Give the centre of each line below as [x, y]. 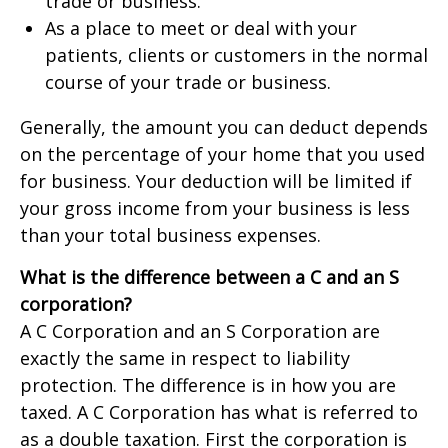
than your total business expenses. [170, 235]
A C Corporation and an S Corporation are [200, 331]
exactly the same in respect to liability [185, 358]
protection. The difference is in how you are [208, 385]
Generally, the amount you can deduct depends [224, 127]
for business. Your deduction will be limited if [216, 181]
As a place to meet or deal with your [201, 28]
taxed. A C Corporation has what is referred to [219, 412]
